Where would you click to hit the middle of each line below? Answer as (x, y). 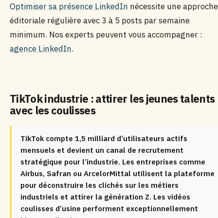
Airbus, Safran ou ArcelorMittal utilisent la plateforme (118, 173)
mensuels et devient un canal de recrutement (102, 150)
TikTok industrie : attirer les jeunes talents (112, 99)
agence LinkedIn (41, 49)
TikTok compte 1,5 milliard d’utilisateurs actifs (104, 138)
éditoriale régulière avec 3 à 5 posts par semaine (100, 20)
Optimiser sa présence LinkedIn (69, 6)
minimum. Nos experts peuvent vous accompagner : (106, 35)
